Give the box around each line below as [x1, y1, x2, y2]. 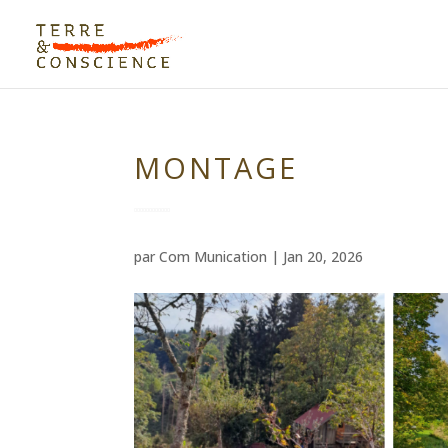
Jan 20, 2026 [283, 247, 364, 266]
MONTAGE [134, 148, 299, 187]
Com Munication [159, 247, 268, 266]
